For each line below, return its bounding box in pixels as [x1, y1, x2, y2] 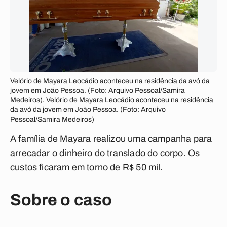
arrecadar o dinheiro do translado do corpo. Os [10, 148, 200, 158]
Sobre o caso [10, 191, 112, 209]
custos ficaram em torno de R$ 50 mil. [10, 162, 163, 172]
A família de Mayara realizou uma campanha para [10, 134, 212, 144]
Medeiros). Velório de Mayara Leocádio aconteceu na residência [10, 96, 213, 104]
